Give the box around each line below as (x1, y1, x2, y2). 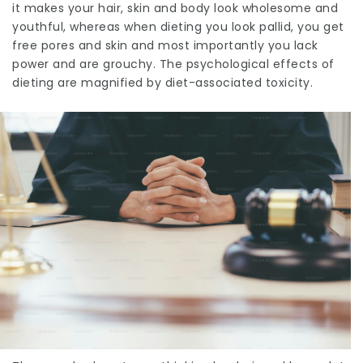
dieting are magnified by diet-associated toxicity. (12, 75, 313, 91)
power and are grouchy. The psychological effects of (12, 56, 335, 72)
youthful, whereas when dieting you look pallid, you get (12, 19, 344, 35)
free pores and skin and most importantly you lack (12, 37, 318, 53)
